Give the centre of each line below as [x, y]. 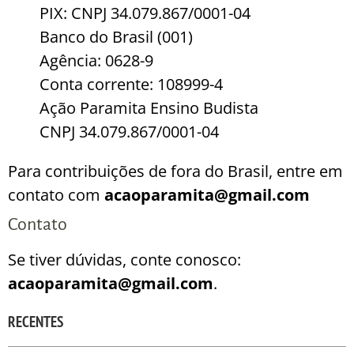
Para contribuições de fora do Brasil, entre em [175, 171]
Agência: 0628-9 [96, 61]
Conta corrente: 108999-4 [131, 85]
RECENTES [36, 322]
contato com [56, 195]
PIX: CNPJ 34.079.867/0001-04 [145, 13]
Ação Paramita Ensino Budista [149, 108]
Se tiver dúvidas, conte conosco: [124, 260]
